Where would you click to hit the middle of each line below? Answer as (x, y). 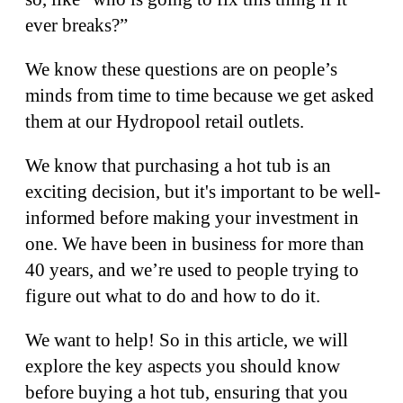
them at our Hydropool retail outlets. (167, 121)
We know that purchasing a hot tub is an (178, 166)
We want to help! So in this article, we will (187, 340)
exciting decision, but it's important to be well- (203, 192)
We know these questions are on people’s (181, 69)
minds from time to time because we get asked (200, 95)
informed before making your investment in (192, 218)
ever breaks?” (76, 25)
